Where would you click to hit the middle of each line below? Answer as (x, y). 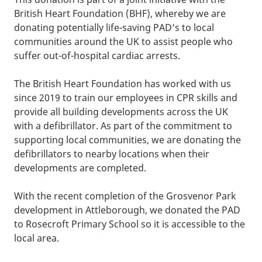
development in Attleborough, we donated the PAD (127, 210)
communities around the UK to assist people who (123, 42)
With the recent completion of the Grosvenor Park (125, 196)
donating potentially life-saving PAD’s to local (114, 28)
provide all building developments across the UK (121, 112)
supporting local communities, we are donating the (127, 140)
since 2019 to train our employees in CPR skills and (126, 98)
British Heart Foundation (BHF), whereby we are (120, 14)
